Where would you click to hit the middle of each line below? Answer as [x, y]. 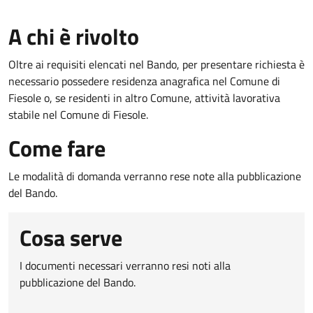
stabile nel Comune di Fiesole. [78, 114]
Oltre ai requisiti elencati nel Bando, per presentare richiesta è [156, 64]
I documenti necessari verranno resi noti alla [125, 265]
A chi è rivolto [74, 36]
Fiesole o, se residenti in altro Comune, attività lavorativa [144, 97]
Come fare [57, 148]
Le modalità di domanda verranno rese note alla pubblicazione [155, 176]
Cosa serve [71, 237]
